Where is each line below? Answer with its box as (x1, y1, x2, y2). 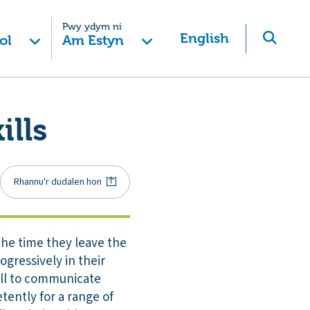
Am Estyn (62, 33, 124, 48)
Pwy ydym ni (62, 21, 122, 32)
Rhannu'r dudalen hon (14, 174, 102, 189)
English (180, 30, 229, 46)
